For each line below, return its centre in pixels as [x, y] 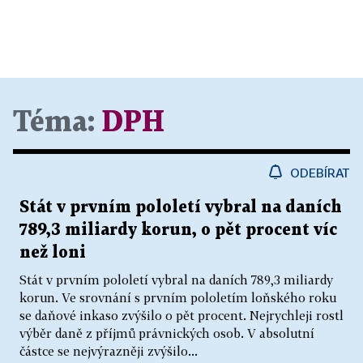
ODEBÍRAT [320, 173]
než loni [53, 253]
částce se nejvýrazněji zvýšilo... [109, 351]
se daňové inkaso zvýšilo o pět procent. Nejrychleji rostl [181, 316]
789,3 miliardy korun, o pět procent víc [178, 231]
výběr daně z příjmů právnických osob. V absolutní [167, 333]
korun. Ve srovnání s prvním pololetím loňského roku [178, 298]
